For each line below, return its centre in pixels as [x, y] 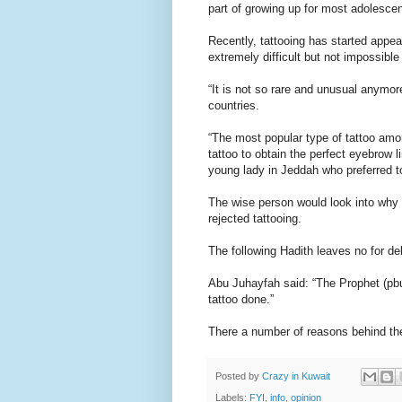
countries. [234, 106]
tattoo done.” [241, 300]
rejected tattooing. [255, 219]
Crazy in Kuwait [296, 376]
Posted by [239, 376]
